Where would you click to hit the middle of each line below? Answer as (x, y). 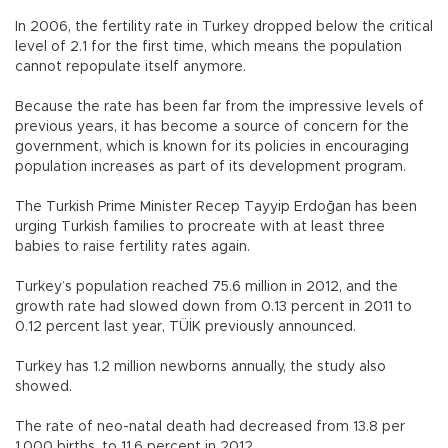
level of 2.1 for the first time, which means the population (208, 46)
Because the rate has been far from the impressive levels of (219, 106)
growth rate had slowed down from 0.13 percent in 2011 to (213, 306)
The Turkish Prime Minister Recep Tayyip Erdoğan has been (216, 206)
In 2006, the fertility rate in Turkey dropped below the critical (224, 26)
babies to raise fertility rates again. (132, 246)
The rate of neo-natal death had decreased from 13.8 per (210, 426)
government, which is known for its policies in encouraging (212, 146)
